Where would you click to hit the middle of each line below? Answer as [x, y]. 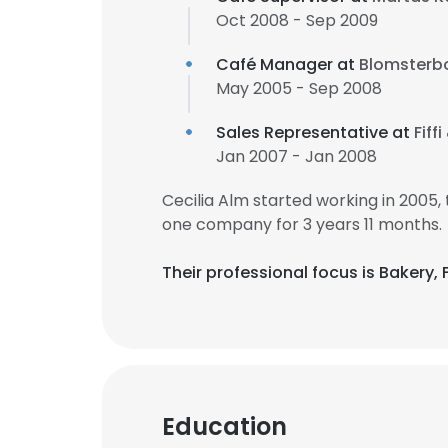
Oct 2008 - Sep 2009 [297, 20]
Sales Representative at [315, 132]
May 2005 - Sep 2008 [299, 88]
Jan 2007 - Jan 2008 [296, 156]
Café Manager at [287, 64]
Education [224, 426]
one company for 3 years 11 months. [302, 224]
